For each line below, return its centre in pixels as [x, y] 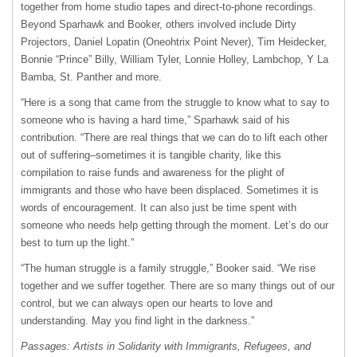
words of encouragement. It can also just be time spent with [159, 208]
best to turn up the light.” [77, 243]
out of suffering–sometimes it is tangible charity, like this [151, 155]
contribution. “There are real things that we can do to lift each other [174, 137]
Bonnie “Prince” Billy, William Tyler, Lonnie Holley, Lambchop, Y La [175, 59]
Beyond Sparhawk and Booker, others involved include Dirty [159, 24]
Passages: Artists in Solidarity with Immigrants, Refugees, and [166, 346]
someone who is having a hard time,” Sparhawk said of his [155, 120]
